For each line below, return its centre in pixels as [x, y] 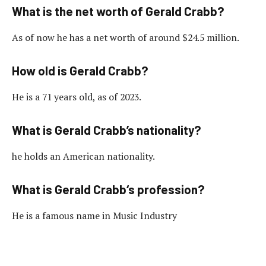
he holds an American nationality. [83, 156]
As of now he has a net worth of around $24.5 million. [126, 37]
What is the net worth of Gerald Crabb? [118, 12]
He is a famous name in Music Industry [94, 215]
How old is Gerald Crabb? [80, 71]
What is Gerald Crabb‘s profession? [108, 190]
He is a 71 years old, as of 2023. [77, 96]
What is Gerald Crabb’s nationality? [107, 130]
